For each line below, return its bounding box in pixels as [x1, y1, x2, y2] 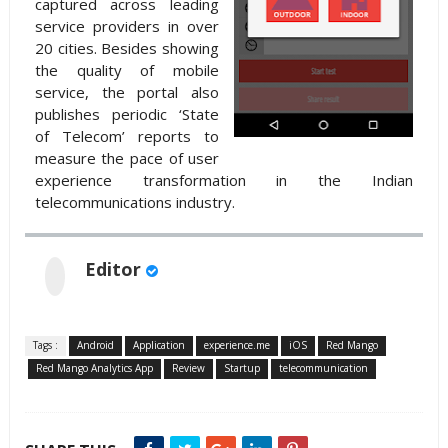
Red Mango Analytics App [35, 361, 153, 376]
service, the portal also [34, 82, 220, 103]
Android [76, 338, 114, 353]
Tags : [32, 338, 58, 353]
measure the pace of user [34, 148, 220, 169]
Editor [84, 257, 141, 282]
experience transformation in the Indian [34, 170, 414, 191]
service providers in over [34, 16, 220, 37]
